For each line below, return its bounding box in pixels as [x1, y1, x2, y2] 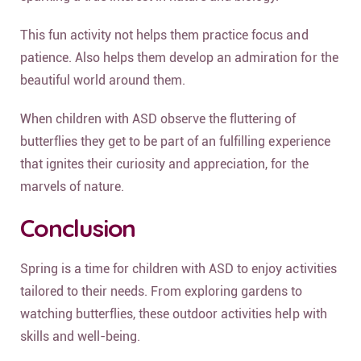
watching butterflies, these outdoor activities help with [20, 305, 327, 322]
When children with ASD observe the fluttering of [20, 110, 297, 127]
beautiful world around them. [20, 72, 186, 88]
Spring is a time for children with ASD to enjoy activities [20, 260, 337, 276]
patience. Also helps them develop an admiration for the [20, 49, 338, 65]
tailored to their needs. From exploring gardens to [20, 283, 303, 299]
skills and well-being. [20, 328, 141, 344]
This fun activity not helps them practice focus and [20, 27, 309, 43]
